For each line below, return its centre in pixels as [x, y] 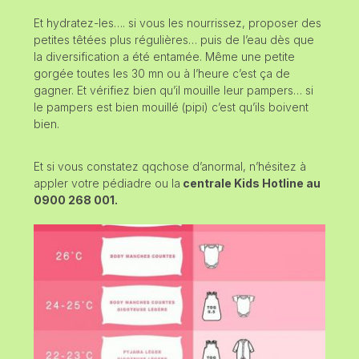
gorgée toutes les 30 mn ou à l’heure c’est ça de [162, 73]
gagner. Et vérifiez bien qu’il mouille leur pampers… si [173, 90]
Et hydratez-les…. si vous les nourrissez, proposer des [177, 22]
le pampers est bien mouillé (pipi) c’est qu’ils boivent [171, 107]
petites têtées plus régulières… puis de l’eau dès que [174, 39]
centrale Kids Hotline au [250, 183]
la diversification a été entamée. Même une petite [164, 56]
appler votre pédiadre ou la [107, 183]
